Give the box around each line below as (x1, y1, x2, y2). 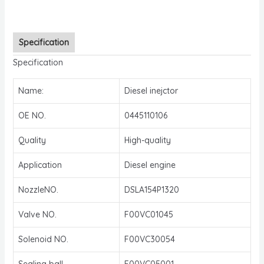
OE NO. (18, 110, 46, 121)
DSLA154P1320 (124, 184, 179, 195)
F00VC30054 (124, 233, 175, 245)
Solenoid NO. (18, 233, 68, 245)
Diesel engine (124, 159, 176, 170)
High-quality (124, 134, 171, 146)
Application (18, 159, 62, 170)
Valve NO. (18, 209, 57, 220)
